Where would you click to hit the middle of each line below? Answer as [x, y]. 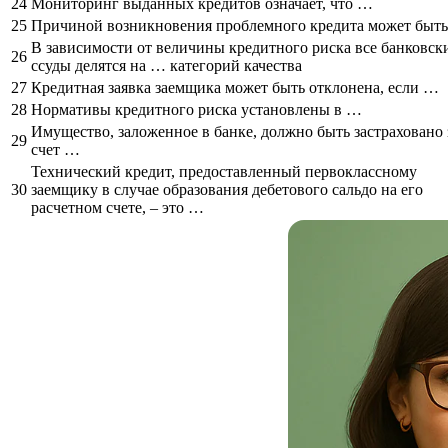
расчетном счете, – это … [117, 207]
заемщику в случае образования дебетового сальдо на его [227, 189]
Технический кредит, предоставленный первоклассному [224, 171]
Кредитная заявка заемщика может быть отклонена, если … [235, 87]
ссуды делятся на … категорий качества [166, 65]
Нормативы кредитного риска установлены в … [196, 109]
